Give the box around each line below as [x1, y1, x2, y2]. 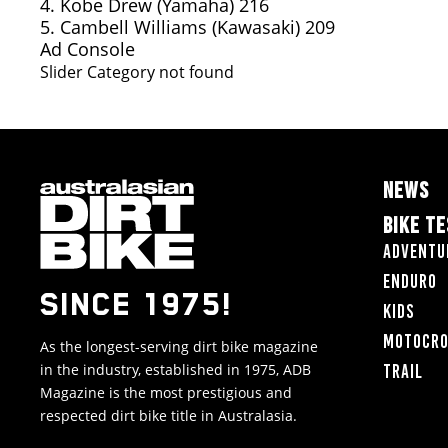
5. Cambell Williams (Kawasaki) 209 [40, 15, 335, 39]
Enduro [383, 270, 437, 293]
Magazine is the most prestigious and [40, 383, 292, 402]
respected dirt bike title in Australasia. [40, 406, 297, 425]
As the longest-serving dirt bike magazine [40, 337, 318, 356]
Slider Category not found [40, 61, 234, 83]
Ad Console [40, 37, 135, 61]
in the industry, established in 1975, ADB [40, 360, 311, 379]
